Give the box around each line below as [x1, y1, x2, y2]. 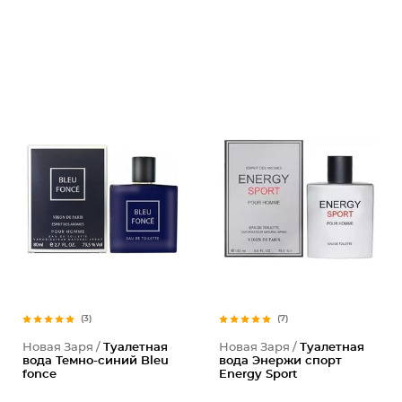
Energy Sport [219, 369, 298, 380]
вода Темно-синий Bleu [22, 355, 169, 367]
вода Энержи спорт [219, 355, 342, 367]
